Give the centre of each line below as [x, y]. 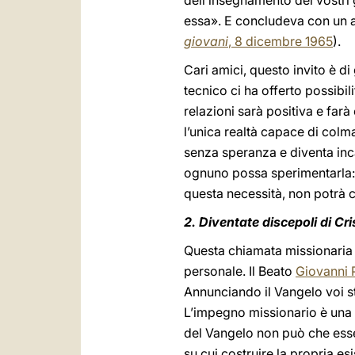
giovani [206, 41]
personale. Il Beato [240, 271]
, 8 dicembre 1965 [281, 41]
